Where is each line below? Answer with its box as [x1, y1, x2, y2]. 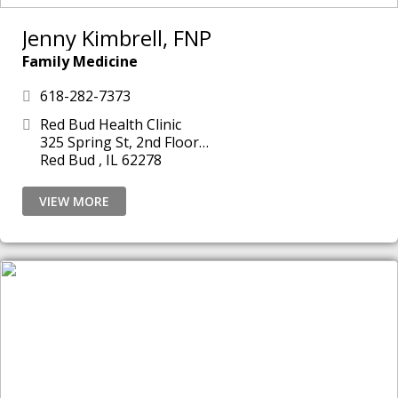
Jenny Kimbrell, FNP [22, 23, 211, 52]
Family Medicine [22, 52, 138, 71]
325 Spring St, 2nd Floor [40, 132, 199, 152]
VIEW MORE [39, 193, 109, 210]
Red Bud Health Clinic [36, 115, 185, 134]
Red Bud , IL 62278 [122, 150, 162, 170]
